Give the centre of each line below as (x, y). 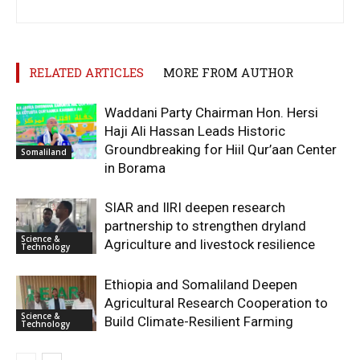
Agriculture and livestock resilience (210, 245)
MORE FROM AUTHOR (228, 73)
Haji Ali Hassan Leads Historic (195, 131)
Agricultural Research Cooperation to (216, 303)
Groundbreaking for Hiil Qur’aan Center (221, 150)
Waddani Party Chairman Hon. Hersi (211, 113)
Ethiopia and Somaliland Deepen (201, 285)
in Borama (135, 168)
